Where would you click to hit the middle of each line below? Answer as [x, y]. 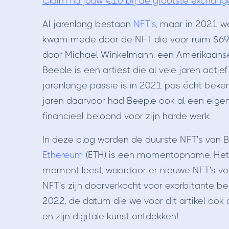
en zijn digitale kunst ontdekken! [110, 216]
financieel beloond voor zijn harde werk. [128, 116]
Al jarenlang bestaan [88, 24]
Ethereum [64, 155]
